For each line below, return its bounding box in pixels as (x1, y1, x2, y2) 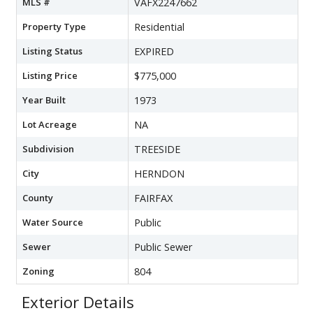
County (22, 191, 53, 204)
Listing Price (22, 68, 78, 82)
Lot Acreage (22, 117, 77, 131)
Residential (134, 20, 184, 34)
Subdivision (22, 142, 74, 155)
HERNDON (134, 166, 184, 180)
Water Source (22, 215, 83, 228)
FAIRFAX (134, 191, 173, 205)
